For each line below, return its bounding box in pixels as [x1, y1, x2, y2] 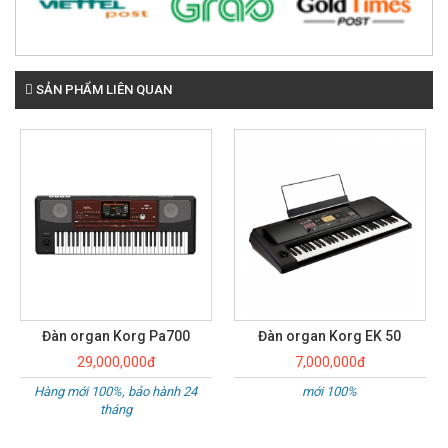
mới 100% [93, 384, 149, 400]
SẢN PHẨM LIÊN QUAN [33, 82, 172, 98]
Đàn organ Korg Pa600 [261, 328, 410, 345]
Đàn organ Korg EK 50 [49, 328, 193, 345]
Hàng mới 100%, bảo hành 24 [253, 384, 417, 400]
